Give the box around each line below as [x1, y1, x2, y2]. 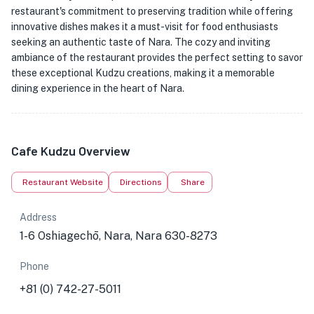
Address [20, 212, 57, 223]
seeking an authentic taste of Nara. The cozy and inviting [11, 36, 271, 48]
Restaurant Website [22, 177, 103, 187]
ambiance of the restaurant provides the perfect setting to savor [11, 52, 303, 63]
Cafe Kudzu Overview [11, 143, 130, 158]
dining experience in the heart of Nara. [11, 83, 184, 94]
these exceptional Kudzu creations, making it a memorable [11, 67, 275, 78]
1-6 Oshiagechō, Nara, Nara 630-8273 [20, 229, 217, 243]
